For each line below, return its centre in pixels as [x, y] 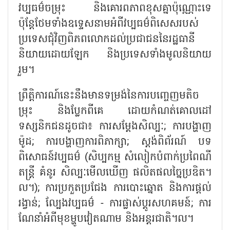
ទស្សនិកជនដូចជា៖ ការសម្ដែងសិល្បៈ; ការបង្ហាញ [115, 127]
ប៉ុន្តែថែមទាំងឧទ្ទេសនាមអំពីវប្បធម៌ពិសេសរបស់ [109, 24]
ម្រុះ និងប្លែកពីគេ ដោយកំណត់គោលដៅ [115, 111]
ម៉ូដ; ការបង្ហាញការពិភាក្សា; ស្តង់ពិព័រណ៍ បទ [115, 142]
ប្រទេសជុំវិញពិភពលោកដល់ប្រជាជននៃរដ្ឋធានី [107, 39]
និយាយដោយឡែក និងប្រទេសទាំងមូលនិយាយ [115, 55]
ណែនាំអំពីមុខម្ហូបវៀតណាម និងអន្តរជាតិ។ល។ [106, 219]
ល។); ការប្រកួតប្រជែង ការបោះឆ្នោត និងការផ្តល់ [115, 188]
